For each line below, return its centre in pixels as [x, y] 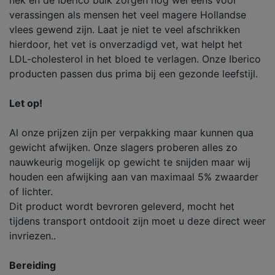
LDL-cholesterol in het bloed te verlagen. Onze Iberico [135, 59]
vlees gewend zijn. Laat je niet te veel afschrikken [125, 29]
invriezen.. [33, 236]
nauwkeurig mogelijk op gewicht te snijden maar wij [130, 162]
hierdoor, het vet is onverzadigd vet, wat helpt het [126, 44]
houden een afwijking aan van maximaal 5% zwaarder [134, 177]
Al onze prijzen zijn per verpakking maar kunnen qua [131, 133]
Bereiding [33, 265]
